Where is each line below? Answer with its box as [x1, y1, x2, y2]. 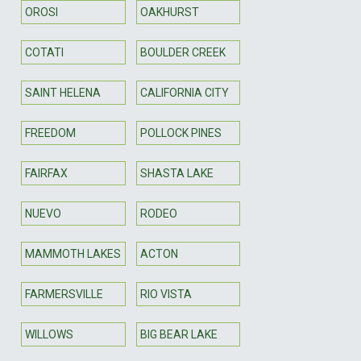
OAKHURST [139, 5, 199, 19]
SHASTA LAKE [139, 166, 214, 180]
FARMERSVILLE [25, 287, 103, 301]
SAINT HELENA [25, 85, 101, 99]
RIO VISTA [139, 287, 192, 301]
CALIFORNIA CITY [139, 85, 229, 99]
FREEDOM [25, 126, 76, 139]
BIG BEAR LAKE [139, 327, 218, 341]
